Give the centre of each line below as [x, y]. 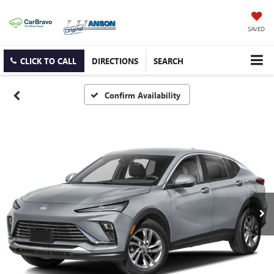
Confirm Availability [143, 95]
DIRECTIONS [115, 61]
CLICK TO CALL [48, 61]
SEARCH [168, 61]
